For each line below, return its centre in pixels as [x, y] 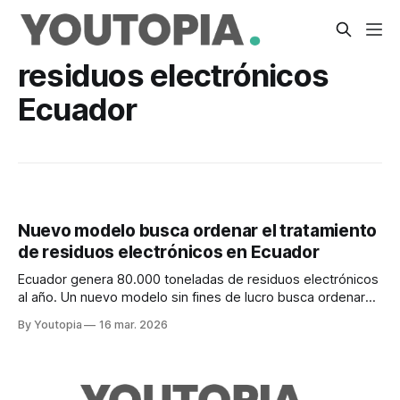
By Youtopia [51, 325]
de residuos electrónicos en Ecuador [169, 253]
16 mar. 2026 [133, 325]
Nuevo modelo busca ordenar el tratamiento [198, 231]
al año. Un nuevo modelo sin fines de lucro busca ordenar [192, 298]
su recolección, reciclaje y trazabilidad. [134, 316]
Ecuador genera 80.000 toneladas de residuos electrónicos [198, 280]
